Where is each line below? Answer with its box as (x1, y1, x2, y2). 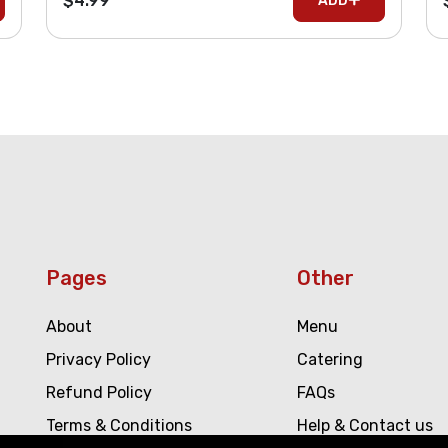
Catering (296, 350, 363, 369)
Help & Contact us (296, 416, 433, 435)
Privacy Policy (46, 350, 151, 369)
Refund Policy (46, 383, 152, 402)
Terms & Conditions (46, 416, 192, 435)
